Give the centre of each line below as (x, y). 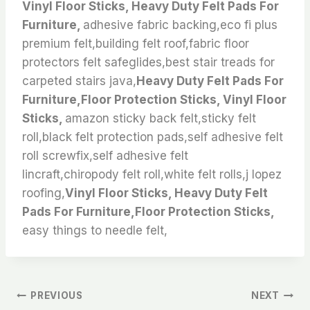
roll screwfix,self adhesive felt (105, 155)
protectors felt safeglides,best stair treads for (148, 62)
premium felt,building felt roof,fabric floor (136, 43)
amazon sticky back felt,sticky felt (161, 118)
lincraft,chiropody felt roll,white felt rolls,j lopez (152, 174)
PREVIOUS (57, 296)
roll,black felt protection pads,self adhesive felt (153, 137)
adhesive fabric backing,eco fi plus (180, 25)
